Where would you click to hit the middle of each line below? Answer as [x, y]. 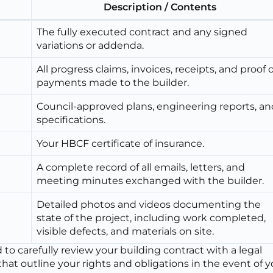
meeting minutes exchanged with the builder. [151, 180]
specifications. [71, 119]
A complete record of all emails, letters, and [141, 167]
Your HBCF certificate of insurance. [121, 143]
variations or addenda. [90, 45]
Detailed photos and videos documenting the [149, 204]
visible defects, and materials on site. [126, 231]
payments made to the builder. [113, 82]
